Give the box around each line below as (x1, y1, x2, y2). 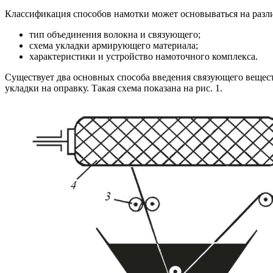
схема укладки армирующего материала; (29, 40, 198, 51)
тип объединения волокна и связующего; (29, 29, 200, 40)
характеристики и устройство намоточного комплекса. (29, 51, 258, 62)
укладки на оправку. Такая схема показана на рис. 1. (5, 82, 222, 93)
